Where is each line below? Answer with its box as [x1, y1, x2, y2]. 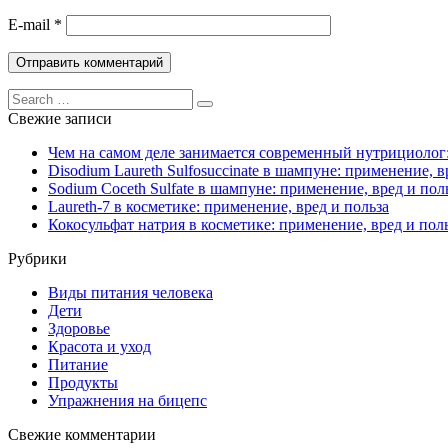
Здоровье [48, 319, 110, 337]
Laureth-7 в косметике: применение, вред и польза [48, 197, 389, 215]
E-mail [8, 15, 54, 33]
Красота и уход [48, 337, 151, 355]
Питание [48, 355, 108, 373]
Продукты [48, 373, 118, 391]
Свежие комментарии [8, 425, 156, 443]
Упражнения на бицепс [48, 391, 207, 409]
